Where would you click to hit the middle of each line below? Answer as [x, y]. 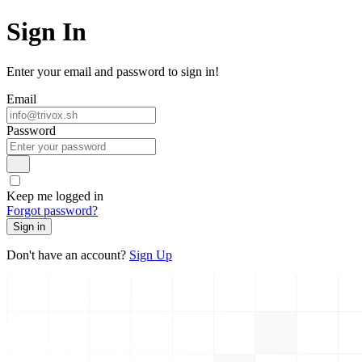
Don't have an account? [68, 255]
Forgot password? [52, 211]
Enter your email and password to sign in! [113, 71]
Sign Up [151, 255]
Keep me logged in [55, 196]
